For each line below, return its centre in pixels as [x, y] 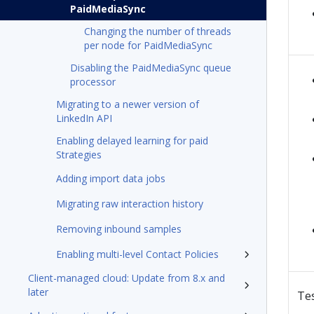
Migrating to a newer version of [128, 104]
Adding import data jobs [111, 178]
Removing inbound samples [119, 229]
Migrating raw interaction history [130, 204]
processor [93, 82]
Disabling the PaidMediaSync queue [151, 68]
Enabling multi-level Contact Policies [137, 254]
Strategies [79, 155]
